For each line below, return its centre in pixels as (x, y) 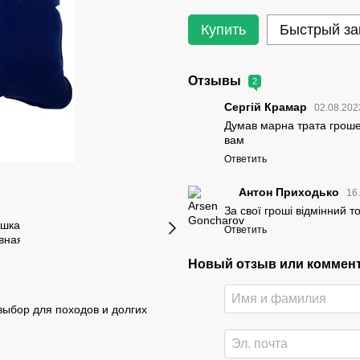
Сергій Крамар (267, 107)
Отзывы (216, 81)
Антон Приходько (290, 192)
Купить (223, 30)
